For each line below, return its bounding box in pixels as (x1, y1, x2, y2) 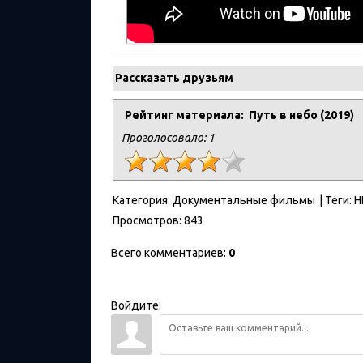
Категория (113, 194, 168, 207)
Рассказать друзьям (115, 71, 233, 85)
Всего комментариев (111, 246, 224, 260)
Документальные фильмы (173, 194, 315, 207)
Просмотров (113, 214, 179, 228)
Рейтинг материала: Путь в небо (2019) (125, 109, 354, 122)
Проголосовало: (122, 131, 208, 145)
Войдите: (111, 299, 161, 313)
